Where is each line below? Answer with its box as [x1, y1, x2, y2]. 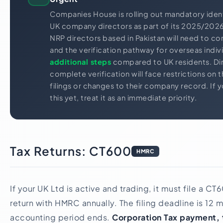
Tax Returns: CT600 [10, 143, 131, 158]
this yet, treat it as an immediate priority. [50, 93, 197, 102]
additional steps [50, 57, 111, 66]
